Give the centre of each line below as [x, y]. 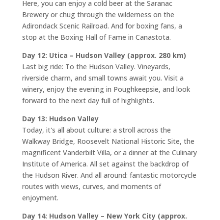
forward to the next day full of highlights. [88, 100]
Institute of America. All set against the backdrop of [105, 164]
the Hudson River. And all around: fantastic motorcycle [109, 175]
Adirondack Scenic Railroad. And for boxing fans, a [102, 26]
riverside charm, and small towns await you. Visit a [103, 78]
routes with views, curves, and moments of [91, 186]
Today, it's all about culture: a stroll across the [96, 130]
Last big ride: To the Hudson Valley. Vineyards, [96, 67]
